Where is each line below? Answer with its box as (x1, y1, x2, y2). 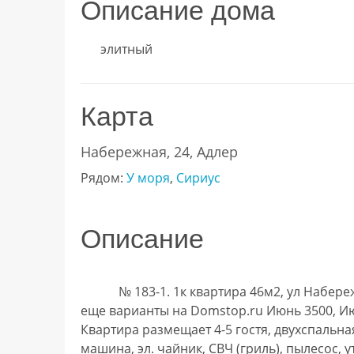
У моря (126, 168, 170, 186)
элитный (100, 40, 153, 58)
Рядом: (81, 168, 126, 186)
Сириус (176, 168, 220, 186)
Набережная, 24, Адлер (81, 141, 238, 161)
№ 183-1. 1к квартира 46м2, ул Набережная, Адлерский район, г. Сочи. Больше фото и (81, 282, 119, 300)
